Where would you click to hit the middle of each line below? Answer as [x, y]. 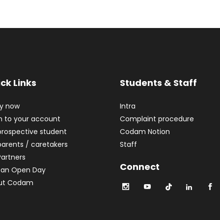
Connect [140, 167]
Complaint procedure [157, 119]
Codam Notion [145, 132]
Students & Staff [158, 83]
